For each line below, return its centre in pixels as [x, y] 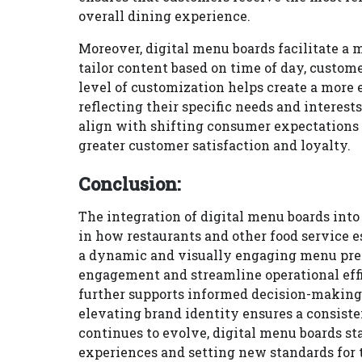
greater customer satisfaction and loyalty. [215, 145]
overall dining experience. [164, 16]
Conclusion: [130, 184]
